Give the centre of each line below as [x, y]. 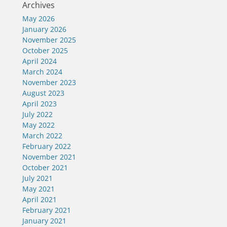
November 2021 [49, 157]
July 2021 [37, 178]
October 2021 [45, 167]
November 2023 [49, 82]
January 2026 [44, 29]
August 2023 [43, 93]
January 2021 [44, 221]
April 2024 [40, 61]
